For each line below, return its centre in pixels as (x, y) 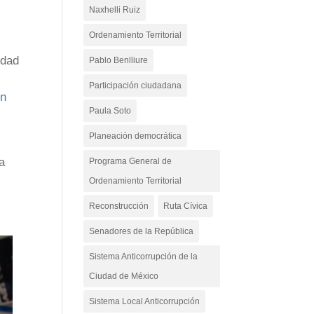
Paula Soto (110, 111)
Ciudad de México (124, 276)
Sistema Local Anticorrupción (145, 301)
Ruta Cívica (186, 206)
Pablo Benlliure (119, 60)
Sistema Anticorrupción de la (144, 257)
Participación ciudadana (136, 86)
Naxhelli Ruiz (115, 10)
